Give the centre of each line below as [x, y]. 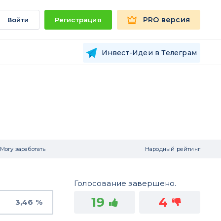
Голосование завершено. [125, 183]
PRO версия [166, 20]
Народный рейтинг [172, 149]
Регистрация [78, 20]
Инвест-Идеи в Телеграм [149, 53]
